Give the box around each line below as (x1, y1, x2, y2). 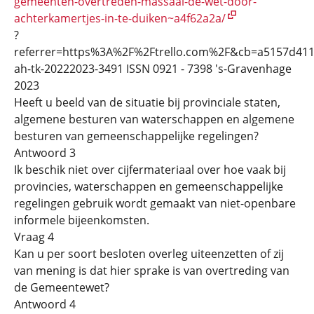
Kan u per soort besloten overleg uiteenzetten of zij (14, 245, 284, 261)
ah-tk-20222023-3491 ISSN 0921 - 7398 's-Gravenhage (14, 60, 292, 76)
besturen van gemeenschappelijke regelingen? (14, 128, 259, 144)
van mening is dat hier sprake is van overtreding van (14, 262, 289, 278)
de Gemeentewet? (14, 279, 109, 295)
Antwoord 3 (14, 144, 76, 161)
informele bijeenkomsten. (14, 212, 149, 228)
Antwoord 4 (14, 296, 76, 312)
